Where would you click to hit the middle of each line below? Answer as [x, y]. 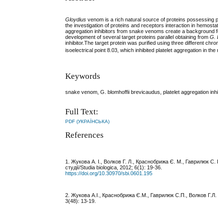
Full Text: [82, 112]
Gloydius [76, 19]
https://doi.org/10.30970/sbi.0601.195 [109, 173]
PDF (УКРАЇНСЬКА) [88, 122]
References [85, 135]
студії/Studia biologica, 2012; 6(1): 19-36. [114, 168]
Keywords [83, 76]
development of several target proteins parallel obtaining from [138, 37]
